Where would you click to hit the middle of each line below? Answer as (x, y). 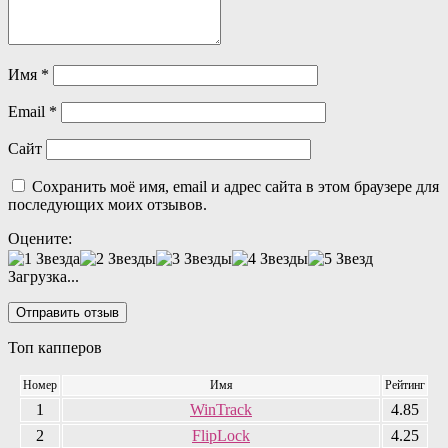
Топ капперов (55, 347)
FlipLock (221, 435)
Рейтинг (405, 384)
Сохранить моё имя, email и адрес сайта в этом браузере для (235, 186)
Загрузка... (43, 276)
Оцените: (40, 238)
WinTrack (221, 409)
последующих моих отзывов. (107, 204)
